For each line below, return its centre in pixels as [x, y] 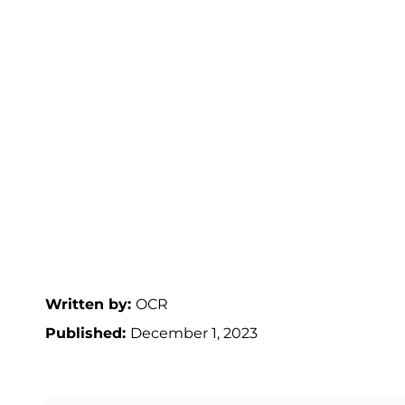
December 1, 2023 [194, 333]
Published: [88, 333]
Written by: [90, 304]
